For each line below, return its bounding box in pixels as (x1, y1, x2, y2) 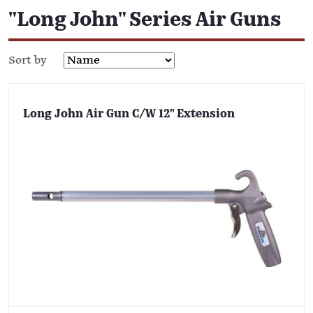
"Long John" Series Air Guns (8, 11, 281, 31)
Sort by (8, 54, 47, 67)
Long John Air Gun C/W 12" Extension (23, 108, 235, 120)
